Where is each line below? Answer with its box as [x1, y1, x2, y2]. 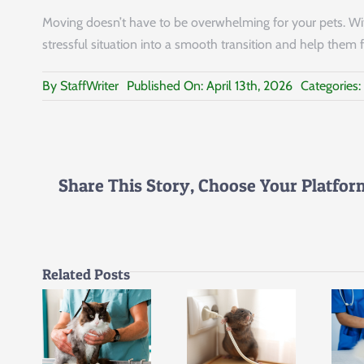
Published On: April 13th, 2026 [127, 78, 292, 94]
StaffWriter [60, 78, 119, 94]
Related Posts [42, 265, 130, 283]
